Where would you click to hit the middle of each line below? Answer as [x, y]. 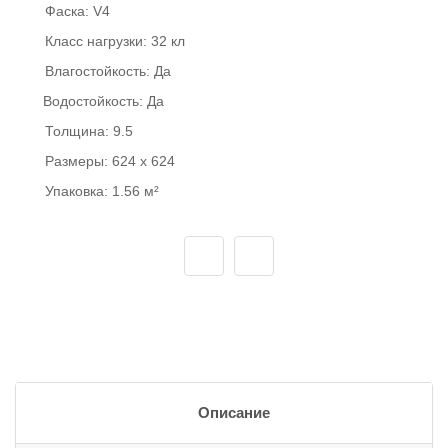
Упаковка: [78, 191]
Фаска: [69, 11]
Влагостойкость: [99, 71]
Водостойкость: [95, 101]
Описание [233, 413]
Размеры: [78, 161]
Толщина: [79, 131]
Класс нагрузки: [98, 41]
